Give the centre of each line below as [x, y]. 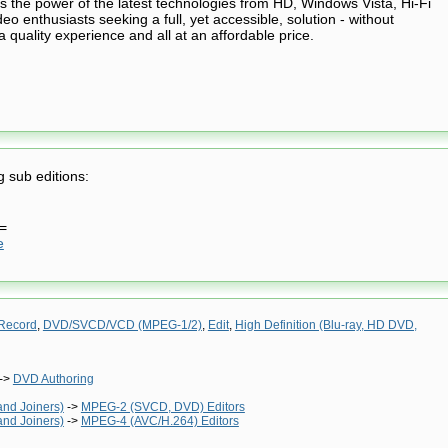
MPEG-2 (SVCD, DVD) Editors [162, 406]
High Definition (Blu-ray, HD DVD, [325, 324]
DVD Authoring [53, 378]
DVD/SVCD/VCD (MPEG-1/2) [122, 324]
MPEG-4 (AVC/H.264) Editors [159, 420]
